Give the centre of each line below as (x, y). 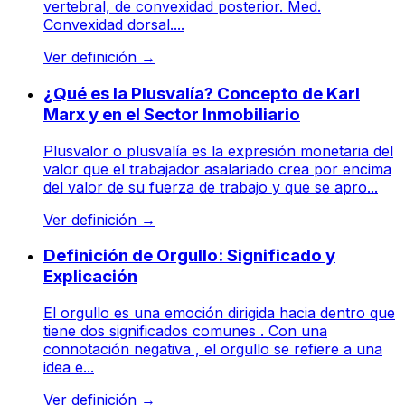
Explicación (90, 277)
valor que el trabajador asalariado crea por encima (217, 169)
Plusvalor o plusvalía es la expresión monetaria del (218, 151)
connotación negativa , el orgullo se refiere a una (213, 348)
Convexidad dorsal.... (114, 25)
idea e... (69, 367)
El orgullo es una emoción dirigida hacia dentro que (219, 312)
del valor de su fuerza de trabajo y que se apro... (211, 187)
